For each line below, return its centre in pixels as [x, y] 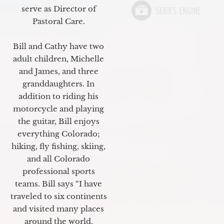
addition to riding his [58, 96]
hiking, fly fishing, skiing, [58, 146]
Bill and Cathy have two [58, 46]
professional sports [58, 171]
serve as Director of [58, 9]
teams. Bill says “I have [58, 184]
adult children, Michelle [58, 59]
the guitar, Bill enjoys [58, 121]
